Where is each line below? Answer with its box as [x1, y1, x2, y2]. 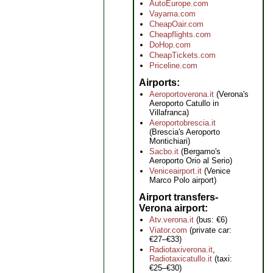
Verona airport [139, 203, 205, 213]
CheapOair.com [149, 19, 204, 29]
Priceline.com [149, 61, 197, 70]
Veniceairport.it [149, 166, 202, 175]
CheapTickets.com [149, 51, 216, 60]
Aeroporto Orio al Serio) [149, 156, 232, 165]
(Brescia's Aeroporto [149, 127, 220, 136]
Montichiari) [149, 136, 190, 146]
